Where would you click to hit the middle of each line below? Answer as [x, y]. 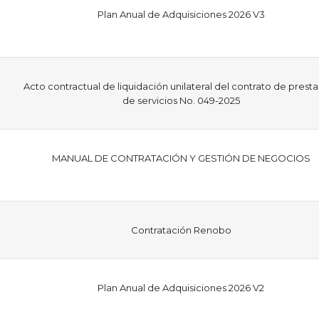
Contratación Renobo [181, 230]
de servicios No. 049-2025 [181, 100]
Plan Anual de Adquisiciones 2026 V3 [181, 14]
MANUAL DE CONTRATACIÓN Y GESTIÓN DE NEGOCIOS [181, 158]
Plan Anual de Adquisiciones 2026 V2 [181, 287]
